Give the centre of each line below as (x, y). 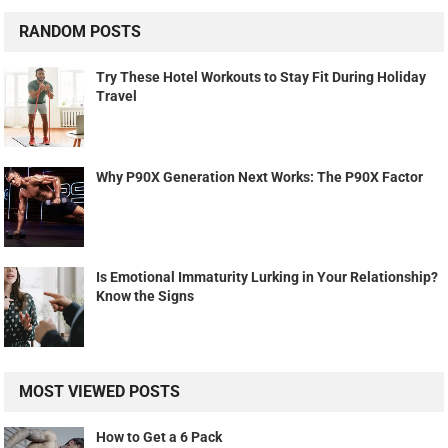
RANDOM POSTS (80, 31)
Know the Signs (145, 295)
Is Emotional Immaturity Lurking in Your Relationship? (267, 276)
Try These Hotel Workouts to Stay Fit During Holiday (261, 76)
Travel (117, 95)
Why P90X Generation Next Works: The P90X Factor (260, 176)
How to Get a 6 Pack (159, 436)
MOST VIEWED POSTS (100, 391)
